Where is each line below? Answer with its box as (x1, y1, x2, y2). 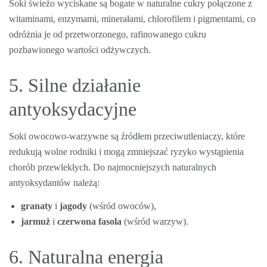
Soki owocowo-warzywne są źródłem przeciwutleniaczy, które (9, 131, 245, 141)
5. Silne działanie (9, 74, 141, 96)
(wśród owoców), (87, 201, 156, 211)
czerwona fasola (57, 216, 122, 226)
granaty (21, 201, 52, 211)
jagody (60, 201, 87, 211)
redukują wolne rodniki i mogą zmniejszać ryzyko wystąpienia (9, 147, 244, 157)
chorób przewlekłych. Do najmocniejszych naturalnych (9, 162, 216, 172)
